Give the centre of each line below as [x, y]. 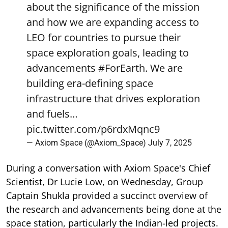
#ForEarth [122, 68]
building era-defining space [90, 83]
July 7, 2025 [170, 142]
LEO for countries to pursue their [104, 37]
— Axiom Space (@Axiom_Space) [87, 142]
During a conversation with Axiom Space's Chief [108, 168]
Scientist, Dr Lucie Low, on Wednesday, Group [105, 181]
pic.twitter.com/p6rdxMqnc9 [93, 129]
